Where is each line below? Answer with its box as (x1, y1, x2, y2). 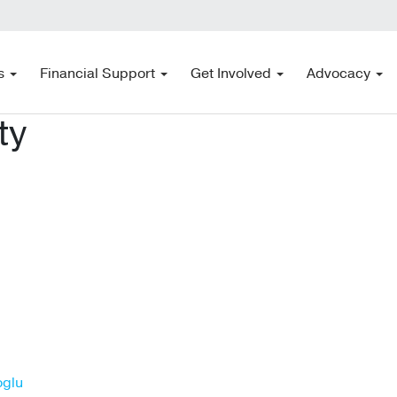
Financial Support (40, 64, 156, 84)
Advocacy (307, 64, 371, 84)
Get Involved (191, 64, 272, 84)
